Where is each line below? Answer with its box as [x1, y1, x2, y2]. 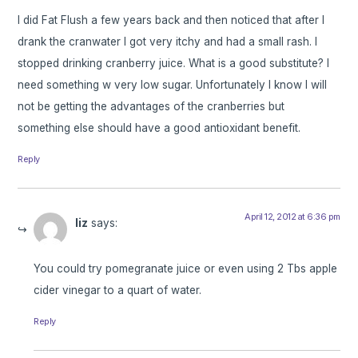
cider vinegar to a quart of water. [34, 283, 202, 296]
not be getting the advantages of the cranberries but [18, 100, 285, 113]
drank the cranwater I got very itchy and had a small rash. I [18, 35, 318, 49]
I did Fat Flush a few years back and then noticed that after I [18, 14, 325, 27]
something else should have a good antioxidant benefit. [18, 121, 301, 135]
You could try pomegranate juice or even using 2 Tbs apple [34, 261, 338, 275]
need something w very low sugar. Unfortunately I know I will [18, 78, 328, 92]
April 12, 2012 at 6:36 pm [245, 211, 340, 223]
